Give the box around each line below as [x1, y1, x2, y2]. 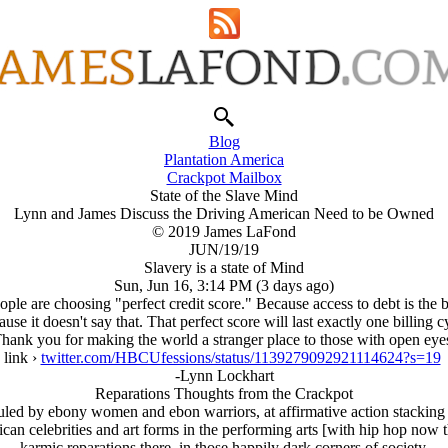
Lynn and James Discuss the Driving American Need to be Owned [14, 205, 434, 222]
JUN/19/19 [189, 241, 259, 258]
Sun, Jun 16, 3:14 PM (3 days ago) [114, 277, 334, 294]
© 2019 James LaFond [152, 223, 296, 240]
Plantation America [164, 151, 284, 168]
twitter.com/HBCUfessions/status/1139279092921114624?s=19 [40, 349, 441, 366]
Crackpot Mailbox [166, 169, 282, 186]
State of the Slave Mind [150, 187, 298, 204]
